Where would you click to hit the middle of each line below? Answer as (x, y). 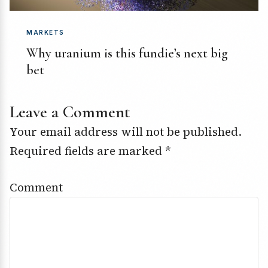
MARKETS (45, 33)
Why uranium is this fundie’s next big (127, 54)
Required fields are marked (87, 151)
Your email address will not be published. (126, 132)
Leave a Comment (70, 112)
